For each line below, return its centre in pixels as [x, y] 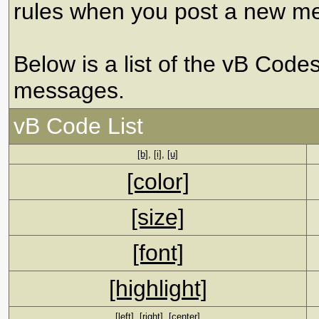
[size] [158, 217]
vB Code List [78, 126]
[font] [158, 253]
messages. [69, 90]
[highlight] [158, 288]
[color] [158, 182]
